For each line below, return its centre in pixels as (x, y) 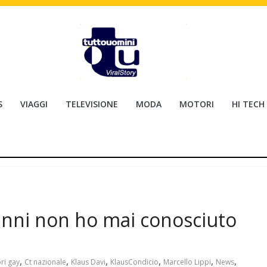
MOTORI (197, 104)
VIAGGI (34, 104)
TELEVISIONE (92, 104)
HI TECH (248, 104)
